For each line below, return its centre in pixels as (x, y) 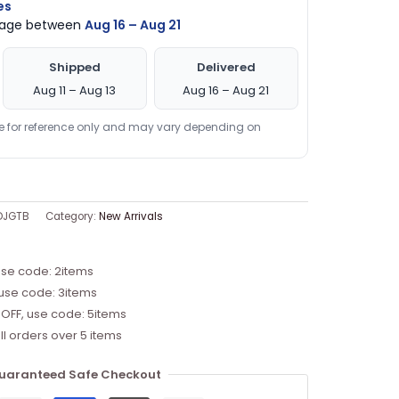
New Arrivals (130, 216)
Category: (72, 216)
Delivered (226, 67)
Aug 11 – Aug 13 (75, 90)
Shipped (74, 67)
